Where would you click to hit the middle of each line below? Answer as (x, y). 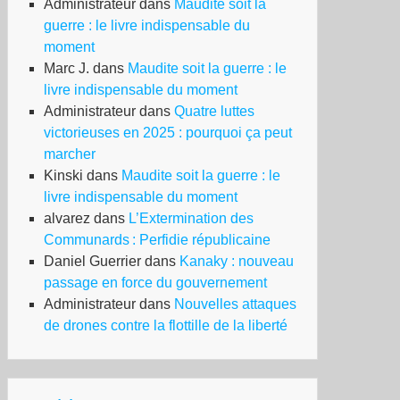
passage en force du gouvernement (155, 283)
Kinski (63, 175)
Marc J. (67, 68)
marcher (70, 154)
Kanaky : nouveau (237, 261)
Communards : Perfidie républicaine (157, 240)
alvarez (67, 218)
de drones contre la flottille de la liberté (166, 325)
